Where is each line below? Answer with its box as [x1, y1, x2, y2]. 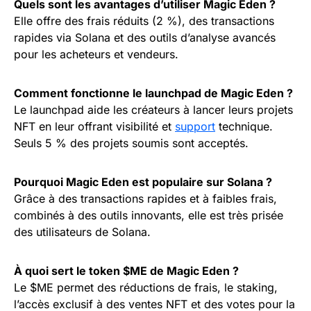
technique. [215, 119, 273, 134]
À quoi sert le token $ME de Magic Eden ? [14, 264, 239, 278]
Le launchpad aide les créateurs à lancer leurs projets [14, 103, 293, 117]
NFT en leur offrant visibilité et [14, 119, 175, 134]
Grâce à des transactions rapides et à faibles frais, [14, 192, 277, 206]
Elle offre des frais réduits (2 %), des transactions [14, 14, 274, 28]
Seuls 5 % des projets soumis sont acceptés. [14, 136, 249, 151]
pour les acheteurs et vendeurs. [14, 47, 178, 62]
